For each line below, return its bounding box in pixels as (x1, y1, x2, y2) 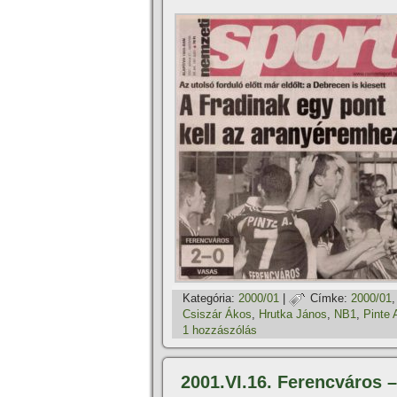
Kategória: (183, 292, 235, 306)
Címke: (310, 292, 347, 306)
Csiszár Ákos (183, 307, 252, 322)
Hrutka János (259, 307, 327, 322)
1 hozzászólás (183, 323, 257, 337)
